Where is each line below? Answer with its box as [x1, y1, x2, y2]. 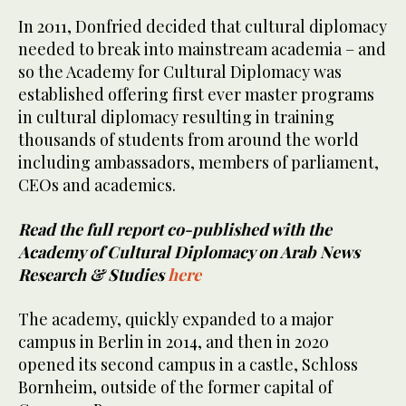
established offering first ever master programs [18, 83, 374, 106]
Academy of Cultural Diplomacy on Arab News [18, 241, 360, 264]
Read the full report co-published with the [18, 218, 332, 241]
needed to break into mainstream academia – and [18, 38, 386, 61]
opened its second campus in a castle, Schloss [18, 353, 358, 376]
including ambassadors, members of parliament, [18, 151, 379, 174]
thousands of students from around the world [18, 129, 359, 151]
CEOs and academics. [18, 174, 176, 197]
